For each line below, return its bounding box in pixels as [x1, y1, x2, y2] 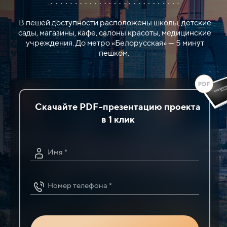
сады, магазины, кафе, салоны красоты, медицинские [18, 28, 211, 38]
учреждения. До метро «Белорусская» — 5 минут [25, 38, 204, 48]
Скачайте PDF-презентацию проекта [35, 101, 201, 112]
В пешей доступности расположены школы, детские [18, 18, 211, 28]
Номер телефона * [48, 181, 112, 190]
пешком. [99, 48, 131, 58]
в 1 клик [101, 114, 135, 125]
